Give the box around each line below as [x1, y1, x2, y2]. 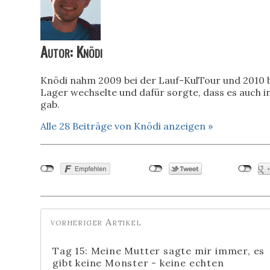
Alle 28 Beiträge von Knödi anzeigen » [40, 120, 213, 133]
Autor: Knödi [40, 40, 103, 63]
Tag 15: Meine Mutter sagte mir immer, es [52, 245, 265, 257]
